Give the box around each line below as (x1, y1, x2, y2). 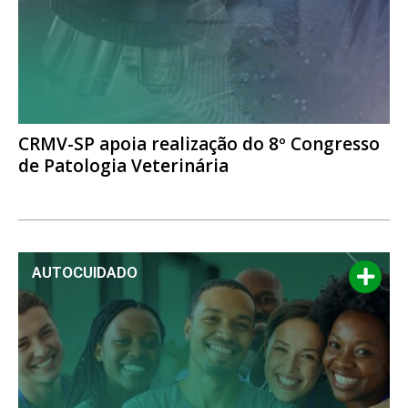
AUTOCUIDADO (32, 262, 138, 281)
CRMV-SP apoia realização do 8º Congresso (18, 131, 380, 156)
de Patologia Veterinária (18, 153, 229, 178)
